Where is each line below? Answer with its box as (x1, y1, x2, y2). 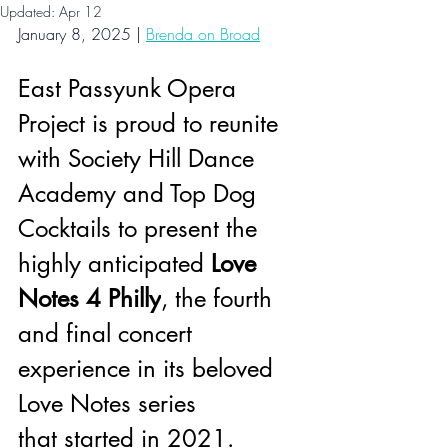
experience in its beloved (18, 353, 280, 384)
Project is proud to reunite (18, 108, 285, 139)
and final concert (18, 318, 199, 349)
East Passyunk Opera (18, 73, 243, 104)
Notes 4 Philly (18, 283, 161, 314)
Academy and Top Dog (18, 178, 263, 209)
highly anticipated (18, 248, 211, 279)
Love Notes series (18, 388, 203, 419)
